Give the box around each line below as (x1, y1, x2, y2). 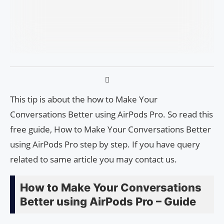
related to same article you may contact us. (10, 153, 177, 165)
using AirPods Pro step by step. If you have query (10, 138, 200, 150)
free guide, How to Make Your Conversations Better (10, 123, 211, 135)
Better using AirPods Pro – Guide (20, 194, 196, 208)
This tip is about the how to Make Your (10, 93, 157, 105)
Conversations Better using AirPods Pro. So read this (10, 108, 213, 120)
